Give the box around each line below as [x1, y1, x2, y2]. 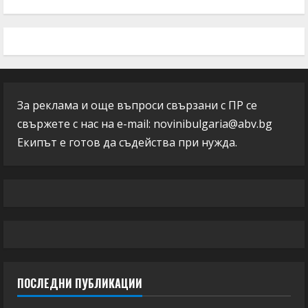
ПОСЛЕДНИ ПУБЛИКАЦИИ [17, 275, 142, 291]
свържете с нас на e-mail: [17, 116, 153, 131]
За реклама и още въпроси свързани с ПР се [17, 98, 257, 113]
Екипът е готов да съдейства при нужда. [17, 135, 237, 150]
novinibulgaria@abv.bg [153, 116, 272, 131]
